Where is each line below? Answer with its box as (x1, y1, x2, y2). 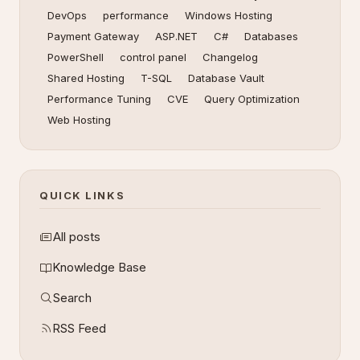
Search (53, 290, 92, 305)
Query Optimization (204, 92, 300, 105)
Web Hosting (47, 113, 111, 126)
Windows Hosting (185, 9, 272, 22)
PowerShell (47, 51, 104, 63)
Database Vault (188, 72, 264, 84)
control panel (120, 51, 186, 63)
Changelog (202, 51, 258, 63)
